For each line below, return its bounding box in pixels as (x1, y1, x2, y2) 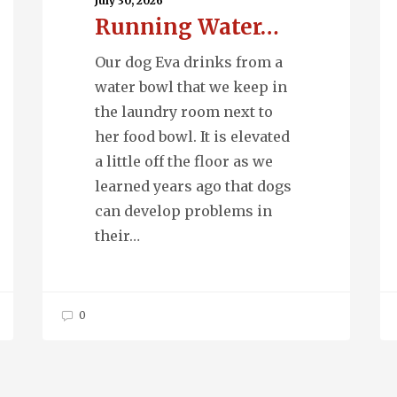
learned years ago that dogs (95, 177, 292, 196)
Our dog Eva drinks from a (95, 53, 284, 72)
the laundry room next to (95, 103, 274, 121)
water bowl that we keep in (95, 78, 288, 97)
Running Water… (95, 13, 280, 42)
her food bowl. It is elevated (95, 128, 291, 146)
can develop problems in (95, 202, 273, 221)
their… (95, 227, 141, 245)
